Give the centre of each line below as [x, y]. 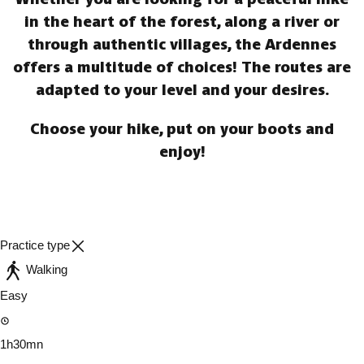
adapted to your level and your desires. [182, 90]
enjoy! [182, 152]
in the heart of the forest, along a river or [182, 22]
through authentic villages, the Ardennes [182, 44]
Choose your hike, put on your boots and [182, 129]
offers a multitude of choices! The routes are [182, 67]
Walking [47, 269]
